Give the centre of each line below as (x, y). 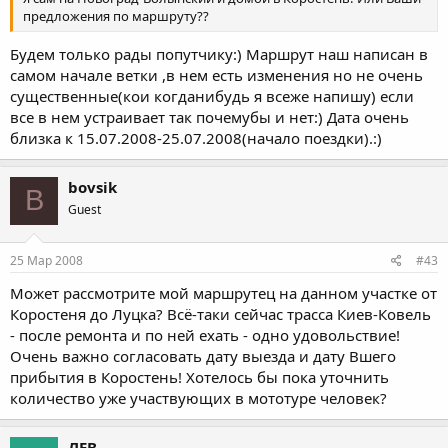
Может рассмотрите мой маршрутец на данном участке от (223, 293)
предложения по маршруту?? (116, 16)
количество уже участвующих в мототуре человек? (198, 398)
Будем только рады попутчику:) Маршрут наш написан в (219, 53)
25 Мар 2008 (46, 260)
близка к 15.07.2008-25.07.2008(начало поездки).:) (196, 137)
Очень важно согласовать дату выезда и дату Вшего (203, 356)
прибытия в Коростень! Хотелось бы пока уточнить (199, 377)
